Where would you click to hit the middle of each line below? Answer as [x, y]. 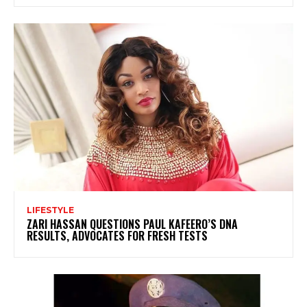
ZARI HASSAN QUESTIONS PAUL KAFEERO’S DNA [132, 224]
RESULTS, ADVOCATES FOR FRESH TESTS [117, 235]
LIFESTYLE [50, 210]
